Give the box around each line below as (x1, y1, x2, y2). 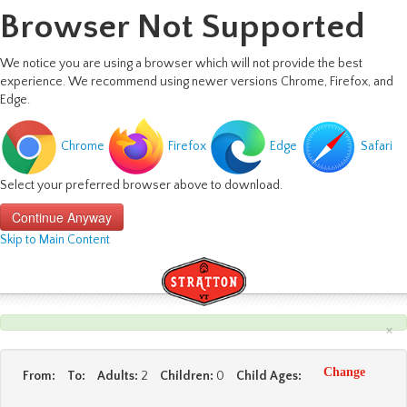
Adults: (97, 369, 138, 383)
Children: (160, 369, 213, 383)
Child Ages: (236, 369, 302, 383)
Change (323, 364, 365, 379)
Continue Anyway (12, 208, 112, 226)
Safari (361, 139, 392, 154)
